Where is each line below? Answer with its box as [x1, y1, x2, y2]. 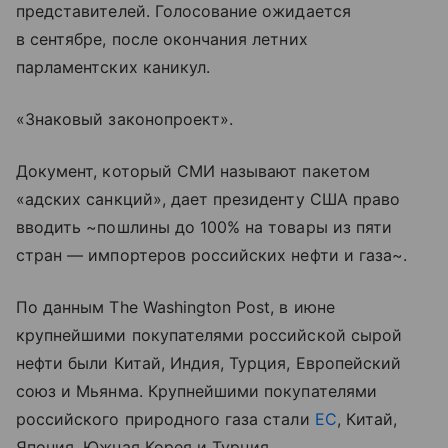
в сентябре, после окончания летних [16, 28, 308, 49]
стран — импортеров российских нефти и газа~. [16, 244, 408, 265]
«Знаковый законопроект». [16, 108, 234, 129]
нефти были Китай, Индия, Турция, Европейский [16, 352, 402, 373]
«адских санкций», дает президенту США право [16, 188, 401, 209]
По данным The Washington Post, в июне [16, 296, 335, 317]
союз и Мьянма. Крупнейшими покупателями [16, 380, 377, 401]
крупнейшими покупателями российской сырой [16, 324, 402, 345]
